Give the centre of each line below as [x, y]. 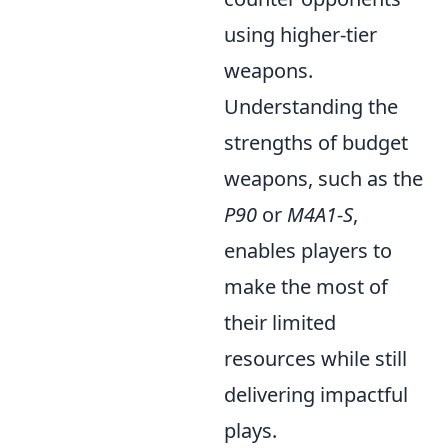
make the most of [306, 286]
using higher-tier [300, 34]
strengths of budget [316, 142]
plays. [250, 430]
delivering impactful [316, 394]
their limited [280, 322]
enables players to [308, 250]
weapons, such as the [323, 178]
